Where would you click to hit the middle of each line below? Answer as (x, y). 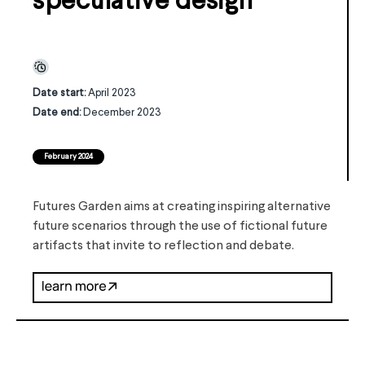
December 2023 (122, 113)
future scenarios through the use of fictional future (180, 226)
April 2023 (112, 93)
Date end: (58, 113)
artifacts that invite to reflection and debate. (163, 246)
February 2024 (68, 157)
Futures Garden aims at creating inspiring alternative (182, 207)
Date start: (60, 93)
